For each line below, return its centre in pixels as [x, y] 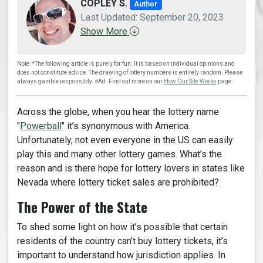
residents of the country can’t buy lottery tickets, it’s [122, 241]
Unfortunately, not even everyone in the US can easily [125, 140]
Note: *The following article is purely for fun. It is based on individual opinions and [126, 64]
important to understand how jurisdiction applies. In [121, 255]
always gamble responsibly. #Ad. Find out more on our [90, 82]
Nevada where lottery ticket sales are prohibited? [118, 183]
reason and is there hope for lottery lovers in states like [131, 168]
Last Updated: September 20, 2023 [152, 17]
